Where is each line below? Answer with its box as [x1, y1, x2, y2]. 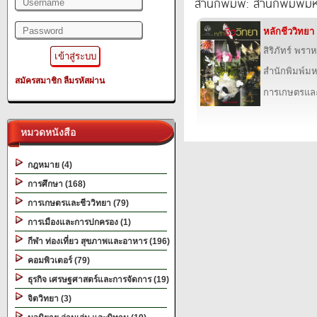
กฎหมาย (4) [23, 160, 72, 170]
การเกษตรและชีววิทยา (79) [23, 198, 129, 208]
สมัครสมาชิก [15, 76, 62, 86]
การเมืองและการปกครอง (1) [23, 217, 131, 227]
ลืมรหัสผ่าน [64, 76, 105, 86]
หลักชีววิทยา [263, 26, 314, 37]
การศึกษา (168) [23, 179, 86, 189]
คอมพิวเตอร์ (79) [23, 255, 90, 265]
